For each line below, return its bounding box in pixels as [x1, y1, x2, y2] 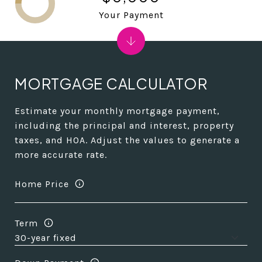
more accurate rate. [15, 149, 107, 160]
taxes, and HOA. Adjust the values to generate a [15, 135, 240, 146]
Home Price [15, 178, 69, 189]
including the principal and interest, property [15, 120, 234, 131]
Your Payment [98, 9, 164, 20]
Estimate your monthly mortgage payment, [15, 105, 220, 116]
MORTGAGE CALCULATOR [15, 74, 208, 93]
